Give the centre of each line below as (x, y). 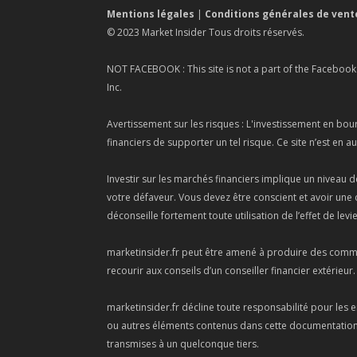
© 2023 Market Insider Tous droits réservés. (206, 33)
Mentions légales (151, 14)
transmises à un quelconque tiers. (183, 344)
